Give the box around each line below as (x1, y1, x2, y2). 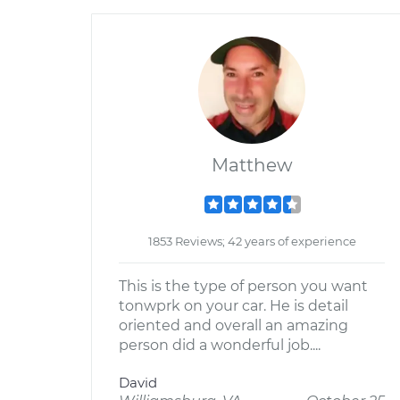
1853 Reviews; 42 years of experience (147, 234, 356, 248)
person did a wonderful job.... (119, 337, 321, 354)
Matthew (211, 154, 293, 176)
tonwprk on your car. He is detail (119, 297, 348, 314)
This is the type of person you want (119, 278, 368, 295)
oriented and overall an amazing (119, 317, 348, 334)
